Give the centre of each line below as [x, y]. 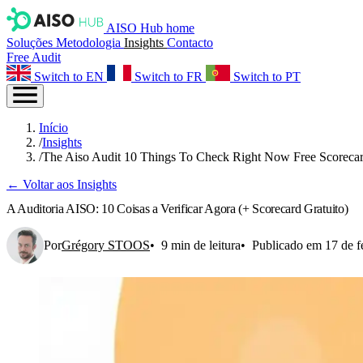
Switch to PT [267, 77]
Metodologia [90, 43]
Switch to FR [169, 77]
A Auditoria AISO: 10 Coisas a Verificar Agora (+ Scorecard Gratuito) [177, 209]
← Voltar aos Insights [62, 184]
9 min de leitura [201, 245]
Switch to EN [69, 77]
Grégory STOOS [106, 245]
